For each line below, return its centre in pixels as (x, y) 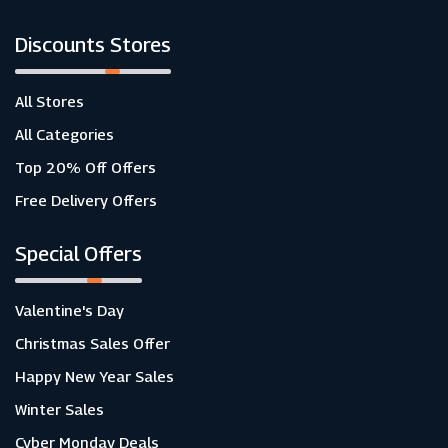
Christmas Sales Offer (92, 343)
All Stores (49, 101)
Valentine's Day (69, 310)
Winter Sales (59, 409)
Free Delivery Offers (86, 200)
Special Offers (78, 254)
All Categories (64, 134)
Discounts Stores (93, 45)
